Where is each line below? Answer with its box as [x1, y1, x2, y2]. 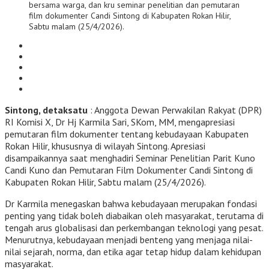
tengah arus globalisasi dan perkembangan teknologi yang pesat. [5, 221, 263, 234]
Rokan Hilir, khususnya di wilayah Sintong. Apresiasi [5, 139, 205, 152]
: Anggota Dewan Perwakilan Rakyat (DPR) [88, 103, 262, 116]
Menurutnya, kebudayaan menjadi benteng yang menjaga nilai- [5, 233, 253, 246]
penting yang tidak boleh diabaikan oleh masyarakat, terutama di [5, 209, 264, 222]
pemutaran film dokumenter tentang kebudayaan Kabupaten [5, 127, 249, 140]
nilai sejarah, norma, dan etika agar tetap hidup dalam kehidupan [5, 245, 261, 258]
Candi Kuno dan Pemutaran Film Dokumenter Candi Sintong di [5, 163, 253, 176]
